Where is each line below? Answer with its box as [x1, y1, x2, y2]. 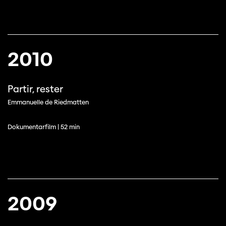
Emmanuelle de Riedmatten [8, 98, 89, 106]
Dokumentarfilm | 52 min [8, 123, 80, 131]
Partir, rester [8, 83, 63, 95]
